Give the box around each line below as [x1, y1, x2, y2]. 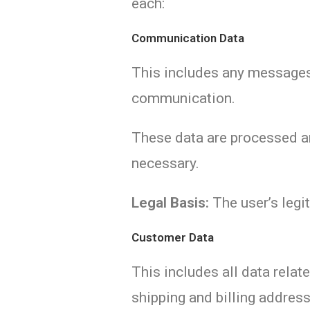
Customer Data [131, 230, 215, 244]
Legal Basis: [131, 194, 210, 211]
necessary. [131, 155, 200, 172]
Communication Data [131, 31, 245, 45]
